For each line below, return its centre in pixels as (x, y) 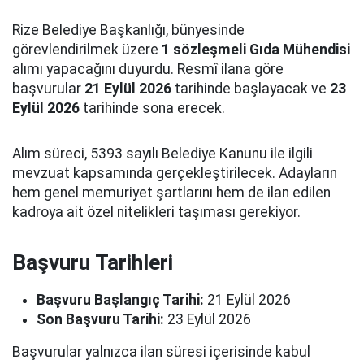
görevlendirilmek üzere (87, 50)
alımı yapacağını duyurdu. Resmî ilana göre (148, 69)
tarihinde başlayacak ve (251, 89)
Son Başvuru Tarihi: (100, 319)
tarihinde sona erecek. (152, 108)
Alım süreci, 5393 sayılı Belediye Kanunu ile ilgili (162, 154)
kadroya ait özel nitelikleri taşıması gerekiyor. (156, 212)
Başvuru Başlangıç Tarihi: (120, 300)
